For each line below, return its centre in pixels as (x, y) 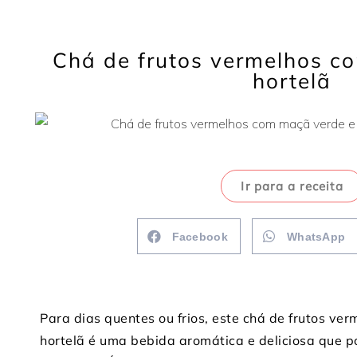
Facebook (200, 236)
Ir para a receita (292, 186)
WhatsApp (316, 236)
